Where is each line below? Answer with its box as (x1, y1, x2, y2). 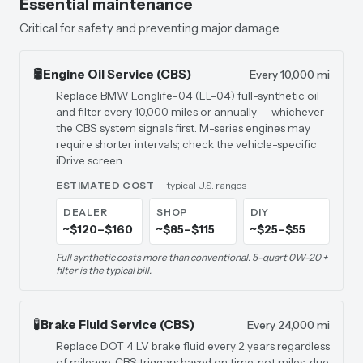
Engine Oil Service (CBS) (43, 66, 191, 82)
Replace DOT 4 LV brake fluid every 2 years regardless (56, 340, 330, 352)
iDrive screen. (56, 154, 124, 167)
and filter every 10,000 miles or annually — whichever (56, 105, 324, 118)
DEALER (63, 206, 108, 218)
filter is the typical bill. (56, 264, 152, 276)
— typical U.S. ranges (156, 179, 247, 191)
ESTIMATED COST (56, 179, 155, 191)
